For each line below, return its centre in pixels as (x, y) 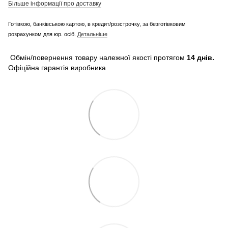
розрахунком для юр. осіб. (43, 34)
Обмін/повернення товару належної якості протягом (97, 57)
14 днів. (201, 57)
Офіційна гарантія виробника (57, 67)
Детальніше (92, 34)
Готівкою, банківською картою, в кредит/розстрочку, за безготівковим (97, 24)
